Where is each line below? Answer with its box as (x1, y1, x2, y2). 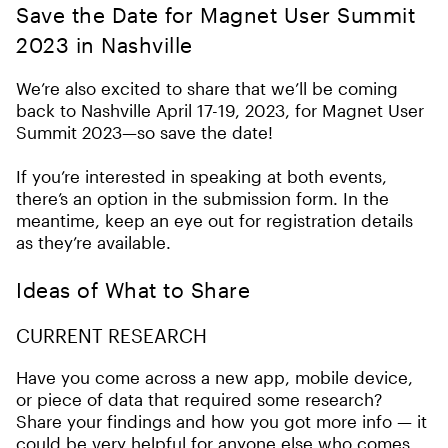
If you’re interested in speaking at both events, (16, 166, 387, 186)
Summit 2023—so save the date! (16, 122, 273, 142)
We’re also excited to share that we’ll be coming (16, 78, 398, 98)
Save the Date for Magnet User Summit (16, 2, 415, 27)
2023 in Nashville (16, 32, 193, 57)
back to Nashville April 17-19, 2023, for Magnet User (16, 100, 424, 120)
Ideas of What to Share (16, 277, 250, 302)
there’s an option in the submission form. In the (16, 188, 389, 208)
